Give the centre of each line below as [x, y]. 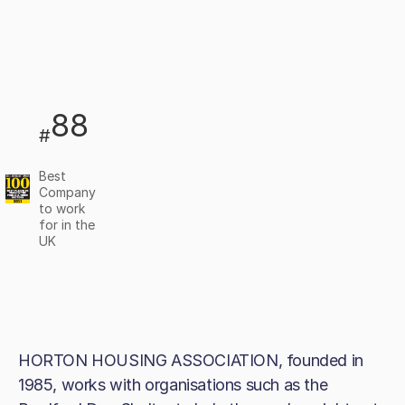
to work [62, 209]
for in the [67, 225]
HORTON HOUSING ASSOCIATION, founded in [191, 360]
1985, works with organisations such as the [173, 385]
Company [68, 193]
